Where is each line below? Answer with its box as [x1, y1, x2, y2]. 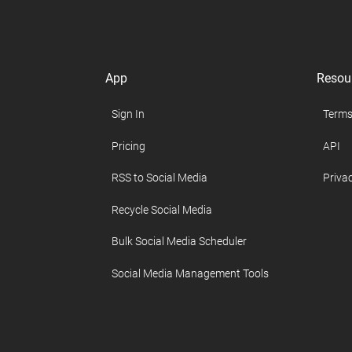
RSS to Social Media [111, 171, 207, 185]
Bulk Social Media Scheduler [111, 235, 247, 248]
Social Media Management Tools [111, 266, 269, 280]
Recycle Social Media [111, 203, 212, 216]
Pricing [111, 139, 145, 152]
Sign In [111, 108, 145, 121]
